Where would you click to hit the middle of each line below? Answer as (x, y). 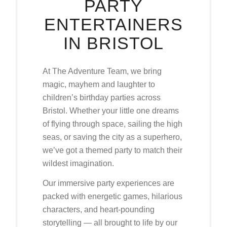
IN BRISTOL (113, 43)
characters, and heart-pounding (98, 209)
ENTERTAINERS (113, 25)
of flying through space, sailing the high (112, 124)
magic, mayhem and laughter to (99, 84)
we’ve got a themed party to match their (112, 150)
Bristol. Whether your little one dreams (110, 110)
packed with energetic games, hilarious (112, 196)
